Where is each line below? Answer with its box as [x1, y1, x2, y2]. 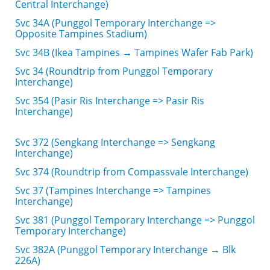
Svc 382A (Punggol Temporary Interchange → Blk [15, 243, 236, 256]
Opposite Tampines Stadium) [15, 27, 147, 40]
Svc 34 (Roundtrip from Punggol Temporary [15, 64, 213, 78]
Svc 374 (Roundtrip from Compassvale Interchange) [15, 165, 248, 178]
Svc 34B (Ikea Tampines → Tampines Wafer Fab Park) [15, 46, 253, 59]
